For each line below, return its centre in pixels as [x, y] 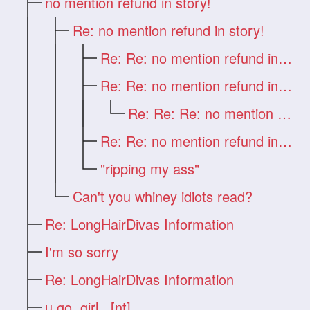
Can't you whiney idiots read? [163, 196]
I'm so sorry [82, 251]
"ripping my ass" [150, 168]
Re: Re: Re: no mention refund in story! [285, 113]
